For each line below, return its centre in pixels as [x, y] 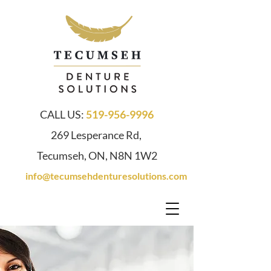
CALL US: [63, 114]
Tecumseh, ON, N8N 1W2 [97, 155]
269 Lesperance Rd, [97, 135]
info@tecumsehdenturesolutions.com [103, 176]
